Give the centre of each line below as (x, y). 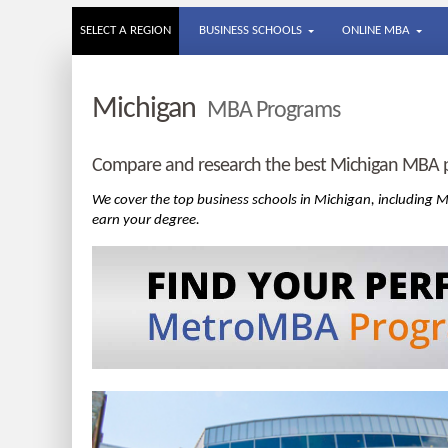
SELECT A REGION (125, 30)
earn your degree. (146, 220)
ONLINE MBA (376, 30)
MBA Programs (273, 111)
